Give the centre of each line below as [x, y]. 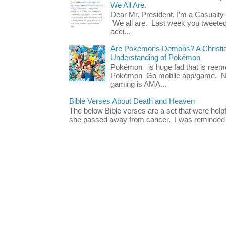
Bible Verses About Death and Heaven [132, 101]
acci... [120, 32]
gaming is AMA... [138, 84]
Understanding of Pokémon [155, 57]
